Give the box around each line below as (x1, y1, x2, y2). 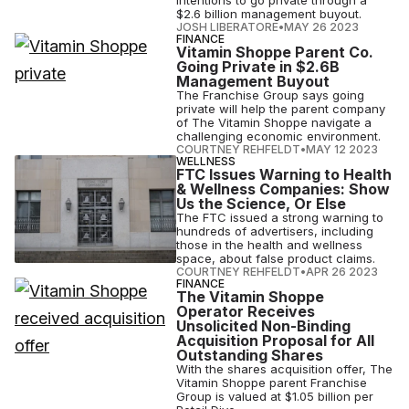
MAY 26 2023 (284, 20, 360, 34)
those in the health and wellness (176, 237, 363, 252)
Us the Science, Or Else (176, 194, 347, 213)
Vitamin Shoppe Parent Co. (176, 43, 374, 61)
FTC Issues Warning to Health (176, 165, 393, 184)
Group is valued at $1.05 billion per (176, 389, 374, 404)
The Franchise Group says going (176, 88, 365, 102)
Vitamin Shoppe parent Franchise (176, 375, 368, 390)
